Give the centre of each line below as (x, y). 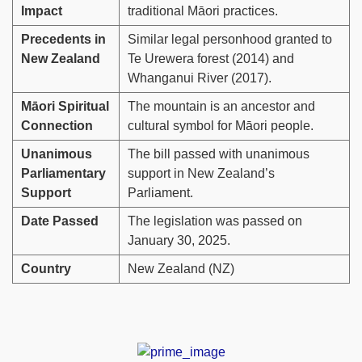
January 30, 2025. (179, 241)
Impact (42, 11)
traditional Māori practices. (203, 11)
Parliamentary (63, 174)
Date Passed (60, 221)
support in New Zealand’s (201, 174)
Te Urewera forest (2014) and (211, 59)
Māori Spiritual (65, 107)
